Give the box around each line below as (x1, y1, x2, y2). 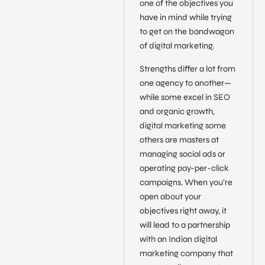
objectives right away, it (139, 205, 227, 216)
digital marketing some (139, 120, 226, 131)
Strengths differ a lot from (139, 63, 235, 74)
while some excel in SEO (139, 92, 230, 102)
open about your (139, 191, 201, 202)
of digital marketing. (139, 41, 214, 51)
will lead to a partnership (139, 219, 230, 230)
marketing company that (139, 248, 233, 258)
